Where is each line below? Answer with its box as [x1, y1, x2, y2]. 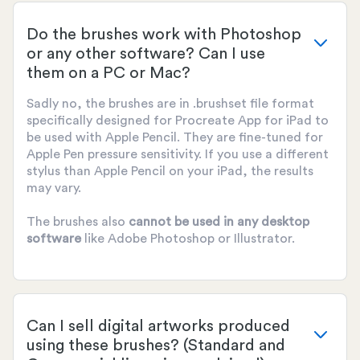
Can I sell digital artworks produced [27, 318, 290, 335]
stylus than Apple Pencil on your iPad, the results [27, 165, 313, 178]
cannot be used [129, 215, 220, 229]
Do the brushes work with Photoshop [27, 27, 301, 43]
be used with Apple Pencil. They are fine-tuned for [27, 131, 323, 145]
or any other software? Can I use [27, 46, 265, 63]
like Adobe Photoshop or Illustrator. [81, 232, 295, 246]
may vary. [27, 182, 81, 195]
